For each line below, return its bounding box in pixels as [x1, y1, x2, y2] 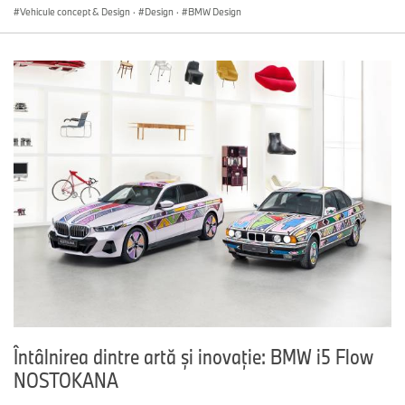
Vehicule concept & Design [20, 5, 130, 18]
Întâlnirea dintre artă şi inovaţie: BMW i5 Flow [14, 343, 373, 371]
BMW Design [188, 5, 241, 18]
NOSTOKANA [14, 366, 118, 394]
